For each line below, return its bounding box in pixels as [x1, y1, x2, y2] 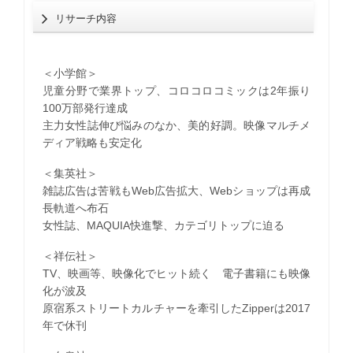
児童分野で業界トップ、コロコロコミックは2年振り [42, 84, 311, 97]
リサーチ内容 [55, 12, 117, 24]
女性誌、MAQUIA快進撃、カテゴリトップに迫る [42, 218, 284, 232]
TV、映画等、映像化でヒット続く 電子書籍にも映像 [42, 266, 311, 280]
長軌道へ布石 [42, 201, 109, 214]
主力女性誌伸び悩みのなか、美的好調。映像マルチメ [42, 118, 311, 132]
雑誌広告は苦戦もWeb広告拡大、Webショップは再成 [42, 184, 311, 197]
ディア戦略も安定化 [42, 136, 142, 149]
